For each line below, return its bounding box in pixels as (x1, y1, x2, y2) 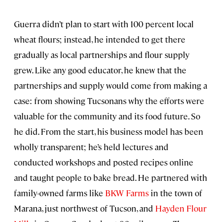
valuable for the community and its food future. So (14, 111, 200, 122)
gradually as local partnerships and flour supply (14, 49, 189, 60)
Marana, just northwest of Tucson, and (14, 203, 155, 214)
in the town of (149, 187, 202, 199)
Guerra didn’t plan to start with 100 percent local (14, 18, 194, 30)
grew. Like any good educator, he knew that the (14, 64, 186, 76)
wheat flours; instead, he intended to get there (14, 34, 185, 45)
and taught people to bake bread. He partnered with (14, 172, 207, 183)
